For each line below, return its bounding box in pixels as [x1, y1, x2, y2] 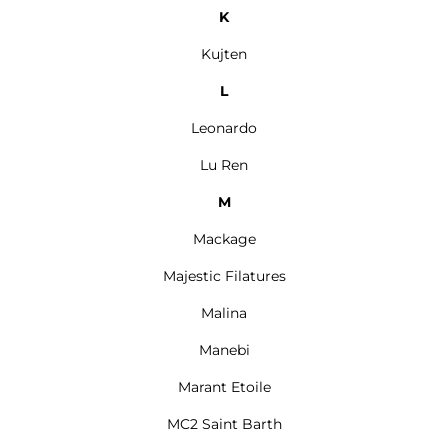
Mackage [192, 230, 256, 248]
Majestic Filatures [162, 267, 286, 285]
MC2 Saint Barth [166, 415, 282, 433]
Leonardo [191, 119, 257, 137]
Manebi [198, 341, 250, 359]
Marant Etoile [177, 378, 271, 396]
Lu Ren [200, 156, 248, 174]
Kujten [201, 45, 247, 63]
